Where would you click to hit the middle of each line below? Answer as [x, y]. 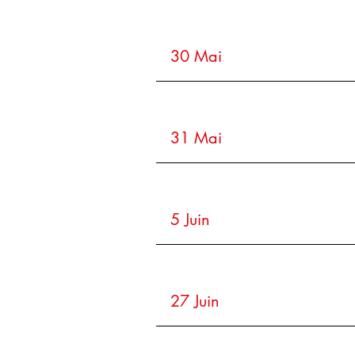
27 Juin [195, 301]
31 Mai [196, 138]
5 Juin [190, 219]
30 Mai [196, 56]
